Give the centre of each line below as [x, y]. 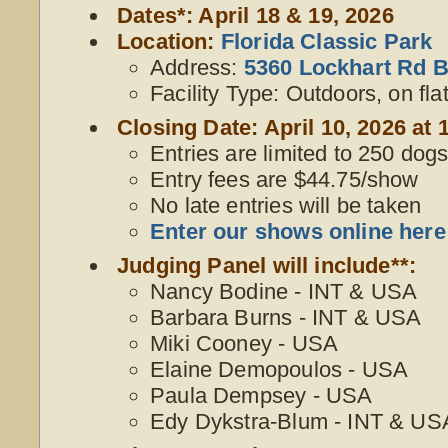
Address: [197, 67]
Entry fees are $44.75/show [284, 179]
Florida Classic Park [326, 41]
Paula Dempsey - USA [261, 395]
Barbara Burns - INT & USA [286, 317]
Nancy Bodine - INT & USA [284, 291]
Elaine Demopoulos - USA [279, 369]
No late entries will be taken [286, 205]
